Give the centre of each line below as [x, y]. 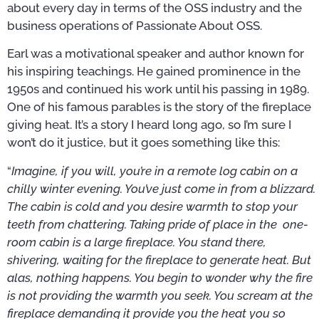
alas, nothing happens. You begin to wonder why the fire [160, 277]
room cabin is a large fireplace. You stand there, [137, 242]
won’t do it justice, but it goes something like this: [143, 143]
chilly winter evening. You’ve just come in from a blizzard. [161, 188]
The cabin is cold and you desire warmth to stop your [152, 206]
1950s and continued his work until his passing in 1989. [158, 89]
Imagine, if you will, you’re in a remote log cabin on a [155, 171]
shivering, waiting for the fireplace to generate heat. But [159, 260]
